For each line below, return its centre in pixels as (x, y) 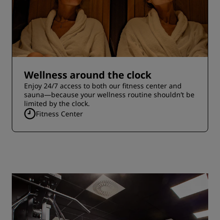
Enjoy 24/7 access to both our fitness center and (103, 86)
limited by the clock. (57, 103)
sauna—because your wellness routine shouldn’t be (109, 95)
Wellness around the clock (88, 75)
